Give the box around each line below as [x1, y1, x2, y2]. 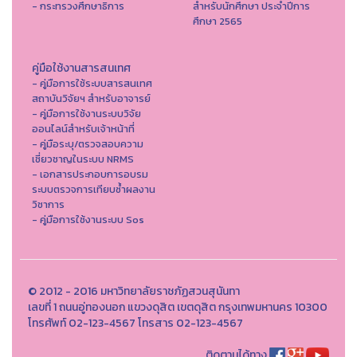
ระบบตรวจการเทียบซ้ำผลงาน [32, 181, 155, 197]
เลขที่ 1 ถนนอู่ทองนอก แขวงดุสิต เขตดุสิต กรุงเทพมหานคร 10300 [28, 298, 328, 316]
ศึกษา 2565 [192, 13, 242, 29]
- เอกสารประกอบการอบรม [32, 166, 148, 182]
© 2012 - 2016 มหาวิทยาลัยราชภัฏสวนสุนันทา [28, 282, 240, 300]
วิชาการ [32, 196, 65, 212]
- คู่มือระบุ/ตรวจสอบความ [32, 135, 143, 151]
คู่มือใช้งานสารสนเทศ [32, 59, 131, 76]
